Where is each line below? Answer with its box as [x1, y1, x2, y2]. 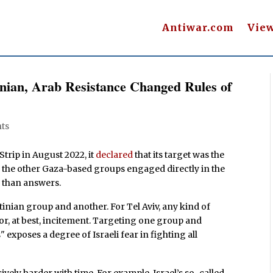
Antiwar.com [161, 21, 234, 34]
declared [94, 149, 133, 160]
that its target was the [133, 149, 225, 160]
